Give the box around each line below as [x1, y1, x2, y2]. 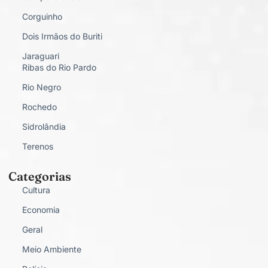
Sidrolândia [22, 121, 66, 132]
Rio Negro [22, 82, 61, 93]
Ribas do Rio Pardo [22, 62, 96, 73]
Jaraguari [22, 51, 59, 62]
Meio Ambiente [22, 244, 81, 255]
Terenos [22, 141, 53, 152]
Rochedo [22, 102, 57, 112]
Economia [22, 205, 60, 215]
